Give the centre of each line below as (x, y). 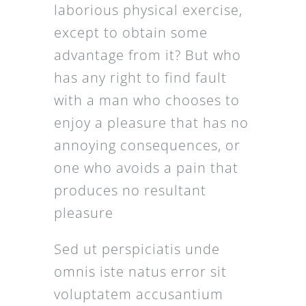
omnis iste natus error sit (140, 272)
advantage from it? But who (147, 55)
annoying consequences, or (147, 145)
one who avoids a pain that (146, 168)
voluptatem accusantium (138, 294)
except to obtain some (130, 33)
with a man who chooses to (147, 100)
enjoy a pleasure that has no (151, 123)
